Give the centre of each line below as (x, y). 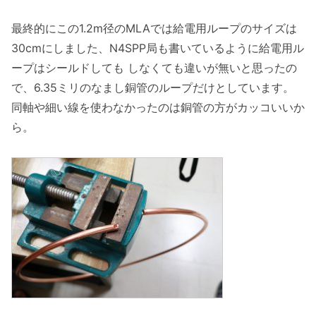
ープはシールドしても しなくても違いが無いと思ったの (154, 67)
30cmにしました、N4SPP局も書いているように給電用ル (158, 48)
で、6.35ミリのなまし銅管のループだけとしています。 (153, 87)
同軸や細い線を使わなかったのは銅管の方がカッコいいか (158, 107)
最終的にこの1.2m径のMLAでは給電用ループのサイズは (154, 28)
